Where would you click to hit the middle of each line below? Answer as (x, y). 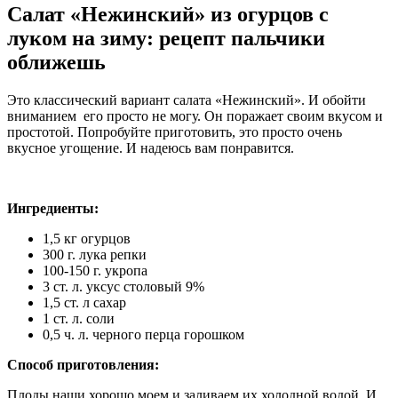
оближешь (56, 62)
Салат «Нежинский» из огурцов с (168, 14)
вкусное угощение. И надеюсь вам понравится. (151, 147)
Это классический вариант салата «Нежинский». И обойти (187, 99)
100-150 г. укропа (95, 270)
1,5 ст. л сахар (84, 302)
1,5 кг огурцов (87, 238)
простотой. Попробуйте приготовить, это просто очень (175, 131)
